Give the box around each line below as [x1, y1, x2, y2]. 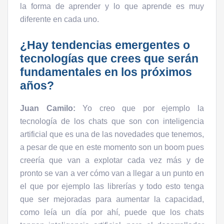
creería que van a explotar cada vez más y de [20, 155, 204, 165]
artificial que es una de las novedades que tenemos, [20, 129, 204, 139]
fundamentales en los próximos [20, 65, 192, 79]
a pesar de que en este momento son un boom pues [20, 142, 204, 152]
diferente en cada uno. [20, 14, 99, 24]
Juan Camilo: [20, 103, 75, 113]
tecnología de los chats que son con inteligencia [20, 116, 204, 126]
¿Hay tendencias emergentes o [20, 38, 190, 52]
